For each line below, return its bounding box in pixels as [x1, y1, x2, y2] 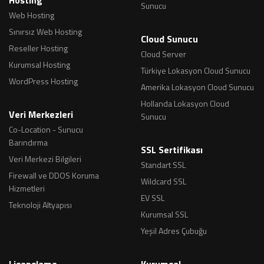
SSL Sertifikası [141, 142, 203, 157]
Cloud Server [141, 47, 186, 60]
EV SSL [141, 191, 164, 204]
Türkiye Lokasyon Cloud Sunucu [141, 64, 250, 77]
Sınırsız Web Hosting [9, 25, 82, 38]
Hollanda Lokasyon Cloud [141, 97, 229, 110]
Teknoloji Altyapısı [9, 198, 72, 211]
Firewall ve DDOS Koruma [9, 169, 99, 181]
